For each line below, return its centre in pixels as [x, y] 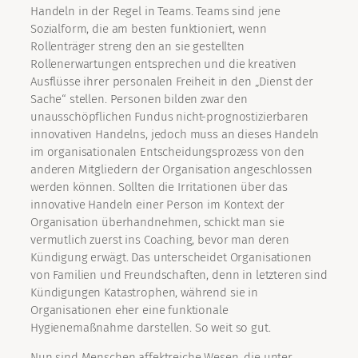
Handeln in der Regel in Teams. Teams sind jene [156, 12]
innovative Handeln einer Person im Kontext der [158, 205]
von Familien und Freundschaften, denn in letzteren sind [179, 275]
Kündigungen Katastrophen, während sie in [144, 293]
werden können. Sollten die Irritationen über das [159, 187]
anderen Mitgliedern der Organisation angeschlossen [171, 170]
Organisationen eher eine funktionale [129, 310]
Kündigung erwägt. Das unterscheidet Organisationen [171, 258]
